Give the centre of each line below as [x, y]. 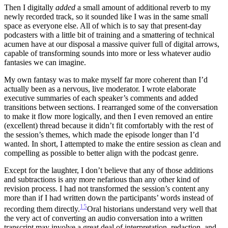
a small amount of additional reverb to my [143, 8]
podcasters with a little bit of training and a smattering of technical [109, 35]
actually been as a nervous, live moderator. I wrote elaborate [100, 89]
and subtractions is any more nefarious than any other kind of [102, 180]
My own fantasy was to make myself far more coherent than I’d [106, 80]
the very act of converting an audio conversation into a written [103, 218]
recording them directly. [42, 209]
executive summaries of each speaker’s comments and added [101, 98]
